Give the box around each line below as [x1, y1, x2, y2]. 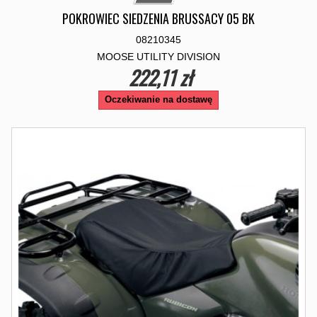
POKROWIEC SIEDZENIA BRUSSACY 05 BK [62, 9, 255, 28]
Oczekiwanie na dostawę [105, 94, 212, 105]
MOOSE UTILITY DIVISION [97, 51, 220, 62]
